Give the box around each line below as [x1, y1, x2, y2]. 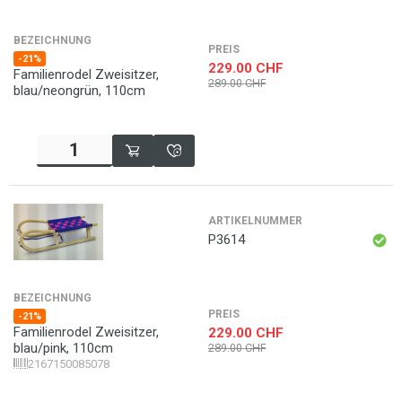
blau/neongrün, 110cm [13, 83, 145, 99]
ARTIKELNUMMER [207, 214, 302, 227]
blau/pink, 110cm [13, 340, 113, 356]
